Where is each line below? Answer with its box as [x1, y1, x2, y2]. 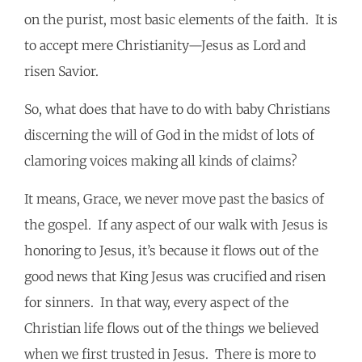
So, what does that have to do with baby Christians [24, 101, 330, 118]
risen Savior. [24, 63, 105, 80]
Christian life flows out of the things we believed [24, 320, 318, 337]
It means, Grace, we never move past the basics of [24, 191, 324, 208]
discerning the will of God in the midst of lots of [24, 127, 314, 144]
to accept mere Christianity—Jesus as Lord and [24, 37, 305, 54]
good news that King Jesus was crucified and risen [24, 268, 326, 285]
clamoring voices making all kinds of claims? [24, 153, 297, 170]
